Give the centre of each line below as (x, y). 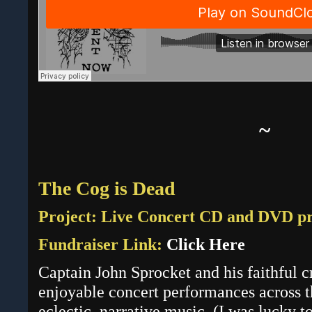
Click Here (206, 244)
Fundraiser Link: (102, 244)
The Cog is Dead (107, 189)
